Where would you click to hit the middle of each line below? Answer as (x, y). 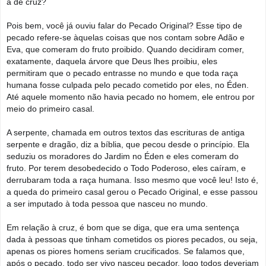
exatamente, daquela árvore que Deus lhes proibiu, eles (112, 61)
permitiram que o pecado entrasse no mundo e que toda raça (122, 73)
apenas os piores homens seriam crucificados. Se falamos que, (126, 251)
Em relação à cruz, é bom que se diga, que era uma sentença (123, 227)
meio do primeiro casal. (50, 108)
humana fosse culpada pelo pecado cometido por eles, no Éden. (128, 85)
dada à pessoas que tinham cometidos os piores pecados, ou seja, (132, 239)
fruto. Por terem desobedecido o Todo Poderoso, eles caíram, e (126, 168)
